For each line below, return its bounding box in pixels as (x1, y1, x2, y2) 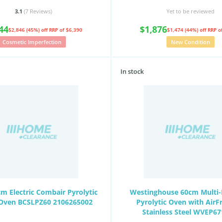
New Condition (170, 38, 210, 46)
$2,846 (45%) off (8, 26, 49, 33)
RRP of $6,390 (49, 26, 82, 33)
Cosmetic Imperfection (2, 38, 61, 46)
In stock (120, 67, 144, 76)
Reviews (29, 7, 51, 15)
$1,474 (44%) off (167, 26, 208, 33)
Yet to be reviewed (166, 7, 215, 15)
